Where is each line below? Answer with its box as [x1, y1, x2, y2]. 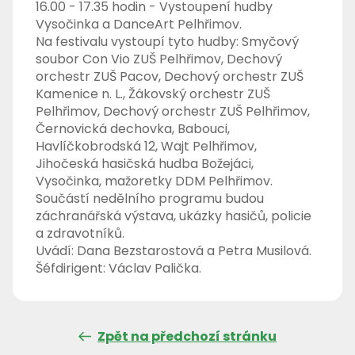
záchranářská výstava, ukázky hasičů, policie [36, 207, 312, 226]
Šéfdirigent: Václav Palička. [36, 259, 205, 278]
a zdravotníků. [36, 224, 125, 243]
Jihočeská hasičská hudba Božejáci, [36, 155, 254, 174]
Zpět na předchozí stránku [97, 326, 277, 345]
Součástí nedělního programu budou [36, 189, 265, 208]
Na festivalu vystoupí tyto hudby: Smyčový [36, 32, 300, 52]
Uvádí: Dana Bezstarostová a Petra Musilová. [36, 242, 312, 261]
